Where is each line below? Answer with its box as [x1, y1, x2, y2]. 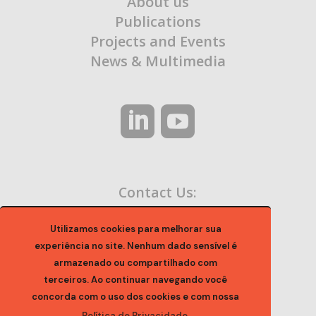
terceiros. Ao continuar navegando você [44, 274, 227, 286]
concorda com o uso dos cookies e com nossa [32, 291, 239, 303]
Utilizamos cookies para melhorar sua [49, 223, 221, 236]
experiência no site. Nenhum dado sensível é [34, 240, 237, 253]
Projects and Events [90, 32, 226, 51]
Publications [114, 12, 201, 32]
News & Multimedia [90, 51, 226, 71]
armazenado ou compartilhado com [54, 257, 217, 269]
